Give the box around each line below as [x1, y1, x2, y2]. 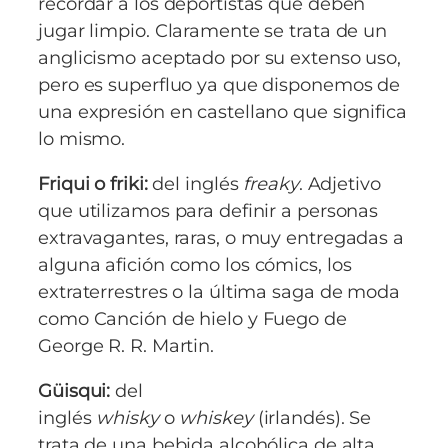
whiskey [179, 405, 253, 429]
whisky [96, 405, 159, 429]
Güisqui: [38, 378, 111, 402]
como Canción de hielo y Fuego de [38, 306, 347, 330]
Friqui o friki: [38, 171, 148, 195]
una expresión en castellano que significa [38, 99, 407, 123]
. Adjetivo [298, 171, 381, 195]
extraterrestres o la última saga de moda [38, 279, 400, 303]
